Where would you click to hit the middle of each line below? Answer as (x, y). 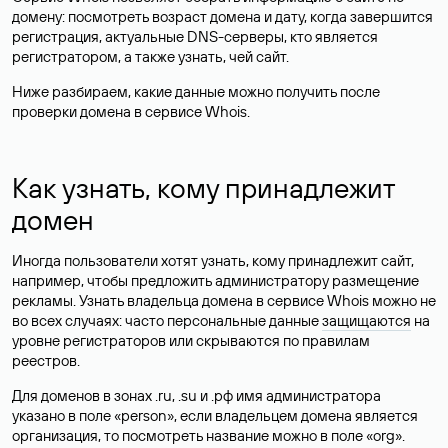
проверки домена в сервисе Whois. (131, 111)
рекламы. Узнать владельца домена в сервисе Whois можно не (224, 300)
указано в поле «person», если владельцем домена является (215, 415)
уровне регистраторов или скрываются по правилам (191, 340)
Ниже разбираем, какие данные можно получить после (196, 91)
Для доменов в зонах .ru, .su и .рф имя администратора (196, 395)
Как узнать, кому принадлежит (203, 187)
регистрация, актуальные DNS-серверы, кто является (195, 36)
